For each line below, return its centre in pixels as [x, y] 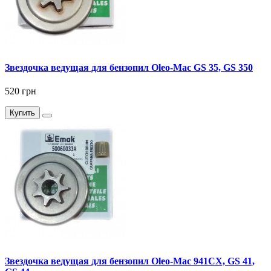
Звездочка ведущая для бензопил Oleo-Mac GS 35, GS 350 [129, 67]
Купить [22, 113]
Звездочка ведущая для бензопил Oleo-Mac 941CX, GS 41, [130, 261]
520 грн [21, 91]
